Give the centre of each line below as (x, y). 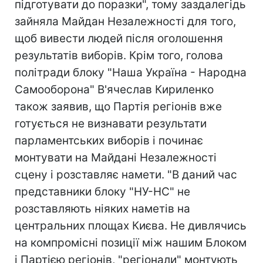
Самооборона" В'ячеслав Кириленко (114, 90)
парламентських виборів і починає (109, 141)
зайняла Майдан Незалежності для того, (125, 21)
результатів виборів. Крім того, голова (119, 55)
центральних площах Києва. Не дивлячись (131, 226)
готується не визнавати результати (111, 124)
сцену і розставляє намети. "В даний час (126, 175)
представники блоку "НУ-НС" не (102, 192)
